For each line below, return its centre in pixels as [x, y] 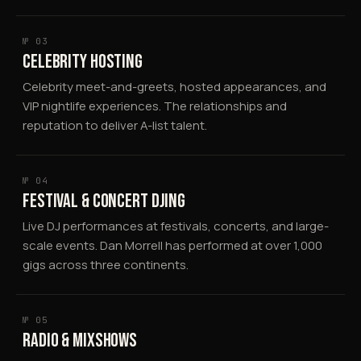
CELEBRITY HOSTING [83, 61]
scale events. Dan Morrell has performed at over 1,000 [172, 245]
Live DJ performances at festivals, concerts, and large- [176, 226]
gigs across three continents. [106, 264]
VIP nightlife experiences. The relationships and [155, 106]
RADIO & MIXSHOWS [80, 340]
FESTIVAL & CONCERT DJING [104, 201]
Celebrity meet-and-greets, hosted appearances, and [174, 86]
